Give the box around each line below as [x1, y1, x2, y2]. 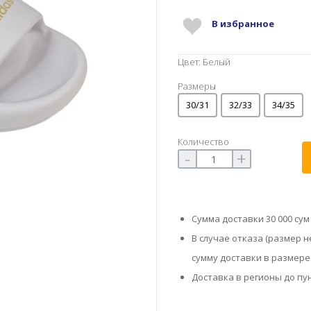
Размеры [177, 79, 216, 92]
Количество [177, 135, 229, 148]
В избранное [211, 17, 274, 30]
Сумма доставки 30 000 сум [191, 212, 310, 225]
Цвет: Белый [177, 55, 230, 68]
